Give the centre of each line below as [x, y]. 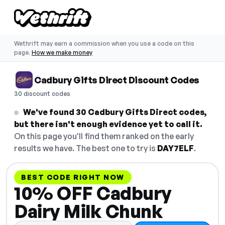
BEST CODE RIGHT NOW [73, 177]
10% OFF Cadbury [93, 193]
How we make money [62, 52]
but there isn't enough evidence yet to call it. [108, 124]
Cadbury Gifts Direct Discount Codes [117, 80]
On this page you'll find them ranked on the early [104, 136]
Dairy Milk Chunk [88, 211]
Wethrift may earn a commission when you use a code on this [104, 43]
